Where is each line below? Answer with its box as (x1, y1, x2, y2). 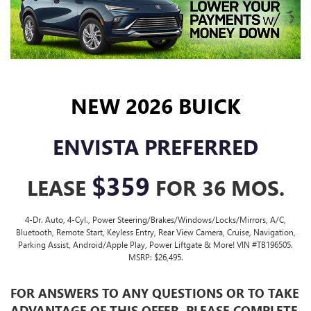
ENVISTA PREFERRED (53, 133, 258, 161)
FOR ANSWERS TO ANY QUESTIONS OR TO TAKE (10, 285, 299, 302)
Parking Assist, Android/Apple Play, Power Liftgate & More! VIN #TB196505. (18, 239, 293, 251)
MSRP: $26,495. (128, 251, 183, 263)
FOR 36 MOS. (149, 174, 285, 202)
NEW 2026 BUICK (71, 92, 240, 120)
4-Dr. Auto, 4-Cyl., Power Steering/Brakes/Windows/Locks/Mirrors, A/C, (25, 214, 286, 226)
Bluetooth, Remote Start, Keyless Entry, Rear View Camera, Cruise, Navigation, (15, 226, 296, 238)
